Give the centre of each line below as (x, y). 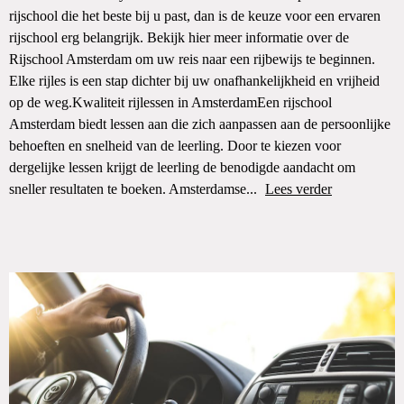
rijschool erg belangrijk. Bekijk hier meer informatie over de (179, 37)
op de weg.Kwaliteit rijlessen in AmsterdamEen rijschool (170, 102)
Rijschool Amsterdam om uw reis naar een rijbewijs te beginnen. (192, 59)
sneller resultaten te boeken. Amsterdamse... (135, 189)
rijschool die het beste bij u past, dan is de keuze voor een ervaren (195, 16)
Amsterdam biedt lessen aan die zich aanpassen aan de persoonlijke (200, 124)
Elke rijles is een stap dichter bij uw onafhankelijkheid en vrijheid (194, 81)
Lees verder (298, 189)
